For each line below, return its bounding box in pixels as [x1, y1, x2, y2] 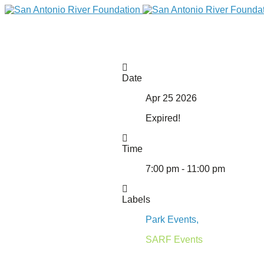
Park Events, [146, 214, 199, 225]
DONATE [11, 167, 42, 174]
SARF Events [146, 235, 203, 245]
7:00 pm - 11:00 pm [146, 164, 226, 174]
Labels [122, 194, 151, 204]
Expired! [146, 113, 181, 123]
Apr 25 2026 [146, 93, 197, 103]
